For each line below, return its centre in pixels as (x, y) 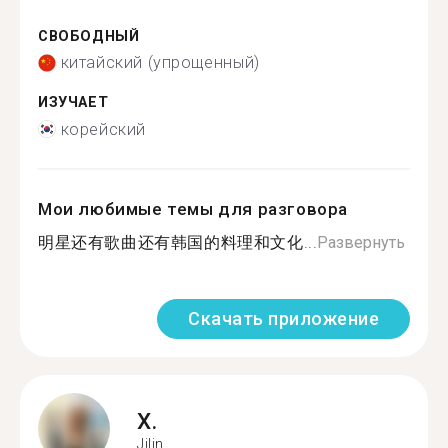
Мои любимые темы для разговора (193, 208)
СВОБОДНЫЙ (89, 36)
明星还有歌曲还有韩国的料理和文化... (178, 242)
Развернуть (361, 242)
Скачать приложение (283, 318)
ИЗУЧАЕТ (73, 102)
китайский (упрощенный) (160, 62)
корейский (103, 129)
